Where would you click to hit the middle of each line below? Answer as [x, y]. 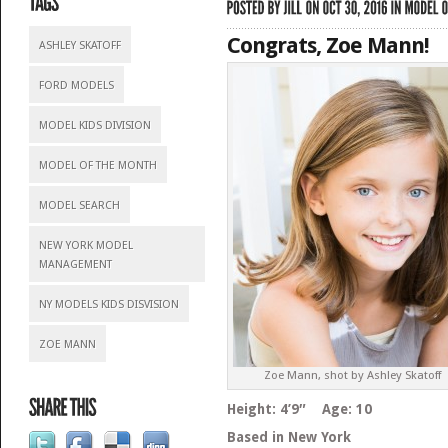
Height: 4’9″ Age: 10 [307, 409]
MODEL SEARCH [79, 205]
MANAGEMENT [75, 264]
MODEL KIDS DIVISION [94, 125]
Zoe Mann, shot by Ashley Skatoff [353, 375]
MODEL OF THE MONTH [97, 165]
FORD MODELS [76, 85]
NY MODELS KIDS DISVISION [108, 304]
